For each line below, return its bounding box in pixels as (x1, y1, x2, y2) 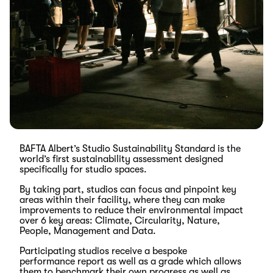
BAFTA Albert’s (19, 143, 82, 154)
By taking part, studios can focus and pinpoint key (19, 183, 236, 195)
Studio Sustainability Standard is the (82, 143, 241, 154)
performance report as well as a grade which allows (19, 255, 241, 267)
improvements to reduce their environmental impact (19, 204, 243, 216)
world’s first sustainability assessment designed (19, 153, 223, 165)
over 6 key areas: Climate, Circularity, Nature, (19, 214, 220, 226)
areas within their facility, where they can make (19, 194, 225, 205)
